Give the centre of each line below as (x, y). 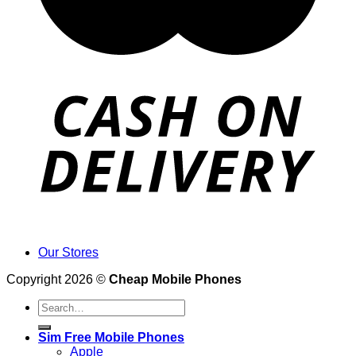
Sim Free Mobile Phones (111, 338)
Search (58, 306)
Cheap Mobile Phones (175, 280)
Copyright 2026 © (58, 280)
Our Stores (68, 253)
